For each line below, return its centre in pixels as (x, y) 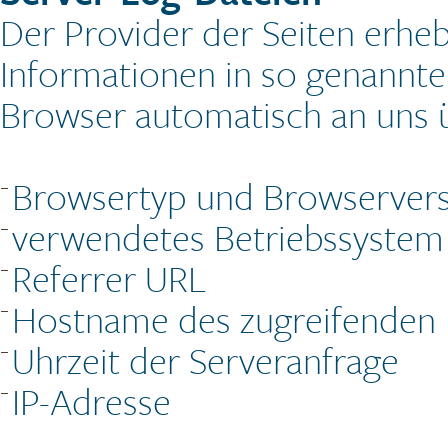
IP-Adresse (91, 401)
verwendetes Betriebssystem (228, 237)
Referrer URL (109, 278)
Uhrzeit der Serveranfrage (205, 360)
